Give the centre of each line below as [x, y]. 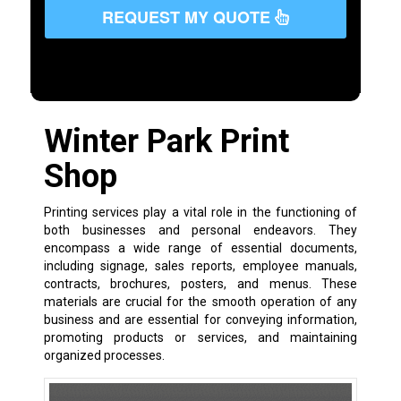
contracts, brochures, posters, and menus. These [200, 283]
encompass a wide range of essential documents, [200, 247]
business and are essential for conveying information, [200, 319]
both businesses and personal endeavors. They [200, 230]
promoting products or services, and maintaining [200, 337]
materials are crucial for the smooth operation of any [200, 301]
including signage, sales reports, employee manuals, [200, 265]
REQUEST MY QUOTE [188, 17]
